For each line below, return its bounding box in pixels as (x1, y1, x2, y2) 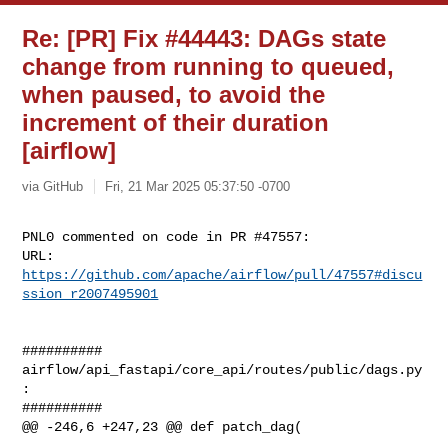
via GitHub (22, 178, 84, 194)
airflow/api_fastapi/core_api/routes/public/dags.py (22, 361, 423, 378)
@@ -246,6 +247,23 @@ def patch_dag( (22, 418, 303, 435)
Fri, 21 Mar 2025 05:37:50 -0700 (105, 178, 291, 194)
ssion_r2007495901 (22, 285, 159, 302)
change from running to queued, (22, 53, 395, 80)
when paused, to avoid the (22, 81, 326, 108)
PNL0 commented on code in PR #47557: (22, 228, 311, 245)
